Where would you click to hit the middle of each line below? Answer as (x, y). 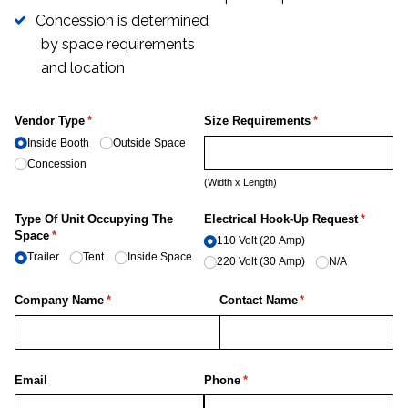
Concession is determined (122, 20)
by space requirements (118, 44)
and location (83, 68)
